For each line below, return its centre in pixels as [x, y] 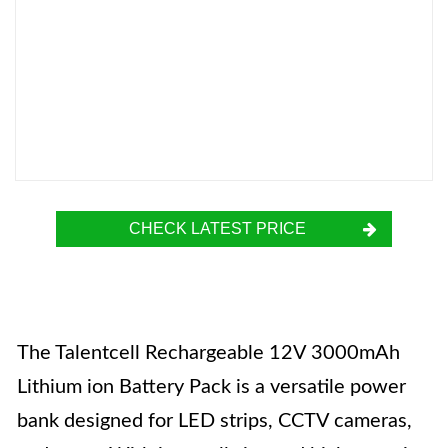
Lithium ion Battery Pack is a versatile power [211, 387]
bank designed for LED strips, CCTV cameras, [214, 421]
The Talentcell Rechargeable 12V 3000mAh [208, 353]
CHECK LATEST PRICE [217, 228]
